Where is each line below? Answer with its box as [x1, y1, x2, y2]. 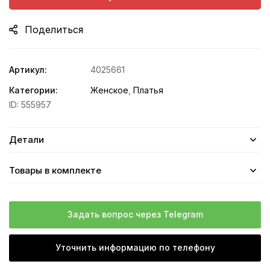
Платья [133, 84, 163, 95]
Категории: [9, 84, 58, 95]
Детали [9, 133, 44, 145]
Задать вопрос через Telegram [67, 209, 203, 219]
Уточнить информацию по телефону [55, 242, 215, 253]
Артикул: [9, 64, 47, 75]
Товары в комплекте [9, 164, 101, 176]
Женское [90, 84, 128, 95]
